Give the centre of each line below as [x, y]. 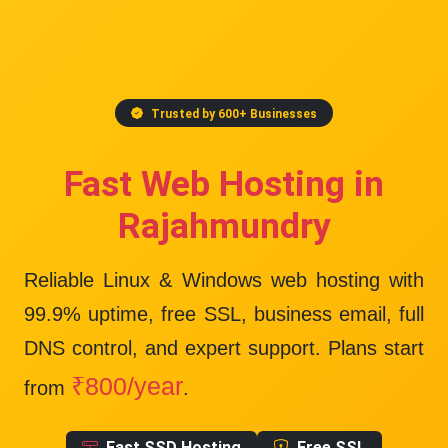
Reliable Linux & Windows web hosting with [224, 280]
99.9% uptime [86, 314]
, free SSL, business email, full [286, 314]
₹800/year [127, 386]
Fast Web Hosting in [224, 184]
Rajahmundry [224, 226]
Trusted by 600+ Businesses [234, 113]
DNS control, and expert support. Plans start [224, 348]
